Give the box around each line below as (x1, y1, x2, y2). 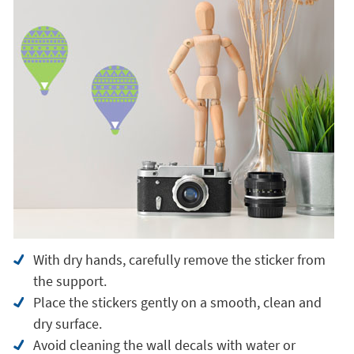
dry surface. (32, 314, 102, 333)
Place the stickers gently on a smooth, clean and (32, 293, 322, 311)
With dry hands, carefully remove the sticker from (32, 250, 326, 269)
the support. (32, 272, 107, 290)
